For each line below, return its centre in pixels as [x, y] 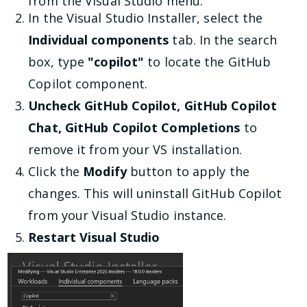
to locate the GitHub [208, 61]
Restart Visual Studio [94, 237]
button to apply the [188, 171]
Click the [56, 171]
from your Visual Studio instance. [127, 215]
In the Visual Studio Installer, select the [146, 17]
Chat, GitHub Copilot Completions [134, 127]
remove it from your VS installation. [135, 149]
